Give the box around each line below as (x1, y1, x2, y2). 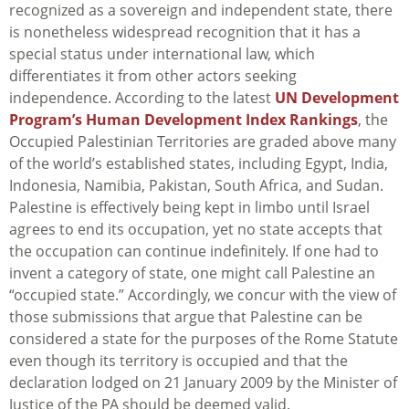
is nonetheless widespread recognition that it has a (9, 22, 361, 43)
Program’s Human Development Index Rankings (9, 110, 358, 131)
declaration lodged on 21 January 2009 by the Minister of (9, 372, 397, 393)
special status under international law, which (9, 44, 315, 65)
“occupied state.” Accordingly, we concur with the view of (9, 285, 396, 306)
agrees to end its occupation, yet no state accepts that (9, 219, 383, 240)
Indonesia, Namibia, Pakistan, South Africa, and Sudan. (9, 175, 383, 196)
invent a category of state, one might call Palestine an (9, 263, 375, 284)
